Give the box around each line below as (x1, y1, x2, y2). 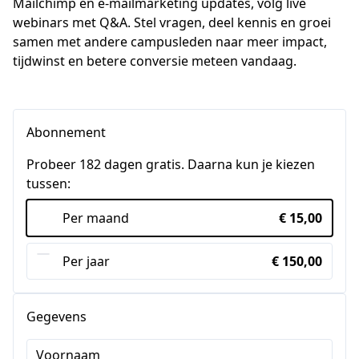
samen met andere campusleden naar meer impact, (13, 33, 327, 50)
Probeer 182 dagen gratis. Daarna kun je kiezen (26, 155, 315, 173)
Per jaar (63, 252, 110, 270)
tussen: (26, 175, 71, 192)
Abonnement (26, 123, 106, 141)
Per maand (63, 209, 129, 227)
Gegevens (26, 308, 87, 325)
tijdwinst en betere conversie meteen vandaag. (13, 52, 296, 70)
